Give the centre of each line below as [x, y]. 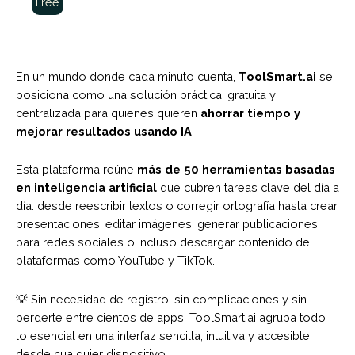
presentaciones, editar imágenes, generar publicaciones [167, 224]
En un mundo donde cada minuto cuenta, [127, 76]
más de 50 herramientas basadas [236, 170]
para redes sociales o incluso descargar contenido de [163, 242]
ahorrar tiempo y [250, 113]
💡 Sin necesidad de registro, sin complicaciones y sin [161, 299]
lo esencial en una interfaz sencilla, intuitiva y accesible [163, 335]
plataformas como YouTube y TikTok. [115, 261]
